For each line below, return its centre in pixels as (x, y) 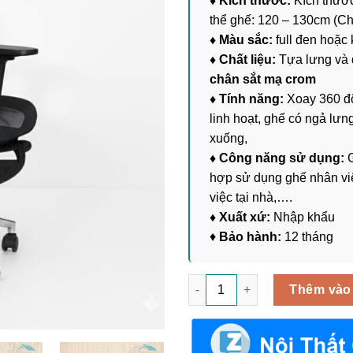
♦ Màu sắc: (241, 39)
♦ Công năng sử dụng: (279, 158)
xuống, (229, 138)
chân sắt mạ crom (263, 79)
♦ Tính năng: (247, 98)
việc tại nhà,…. (251, 197)
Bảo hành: (249, 236)
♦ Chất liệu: (244, 59)
